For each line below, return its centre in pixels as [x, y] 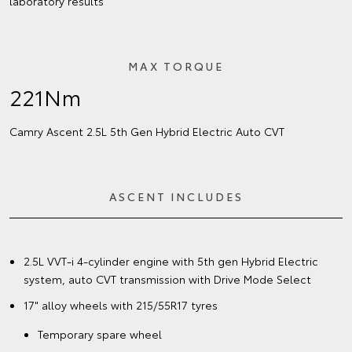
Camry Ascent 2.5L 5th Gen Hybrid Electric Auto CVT [147, 131]
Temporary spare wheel [100, 334]
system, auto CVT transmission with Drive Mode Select [167, 279]
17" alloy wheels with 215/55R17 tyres [121, 304]
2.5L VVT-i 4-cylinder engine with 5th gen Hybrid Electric [171, 260]
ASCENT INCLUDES [176, 196]
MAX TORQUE [176, 66]
